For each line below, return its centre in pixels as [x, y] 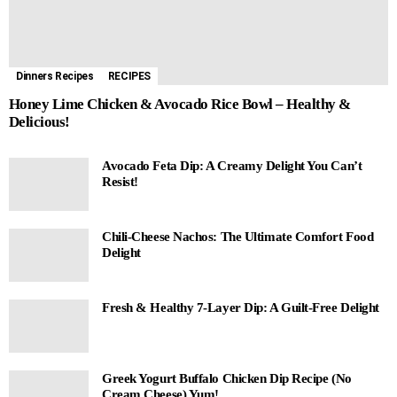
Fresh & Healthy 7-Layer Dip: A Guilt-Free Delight [241, 307]
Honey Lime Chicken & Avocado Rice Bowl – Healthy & [180, 104]
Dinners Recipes [55, 76]
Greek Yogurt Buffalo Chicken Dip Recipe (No [227, 378]
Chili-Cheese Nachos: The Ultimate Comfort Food [238, 236]
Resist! [120, 181]
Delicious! [39, 121]
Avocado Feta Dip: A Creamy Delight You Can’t [232, 165]
